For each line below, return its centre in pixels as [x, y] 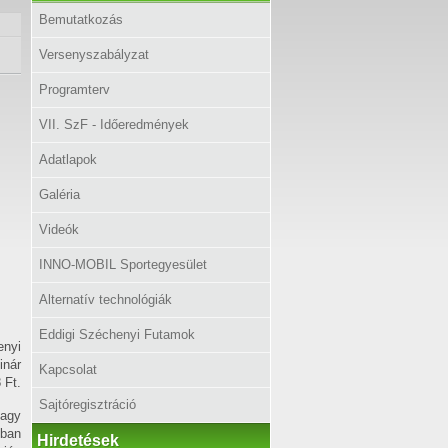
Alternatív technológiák [105, 299]
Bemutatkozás [81, 19]
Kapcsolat [68, 369]
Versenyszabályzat [94, 54]
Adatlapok [68, 159]
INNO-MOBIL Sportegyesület [123, 264]
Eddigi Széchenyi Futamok [117, 334]
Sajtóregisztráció [87, 404]
